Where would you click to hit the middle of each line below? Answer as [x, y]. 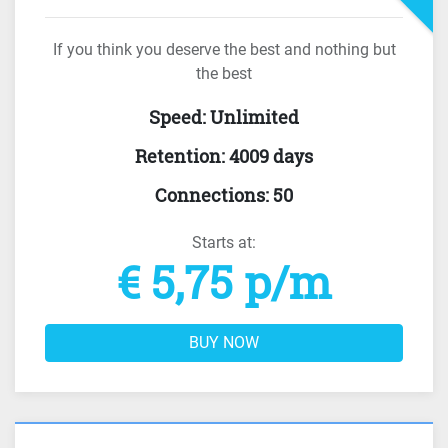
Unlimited [254, 117]
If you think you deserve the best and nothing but [224, 49]
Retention [178, 156]
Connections [210, 195]
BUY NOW [224, 342]
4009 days [271, 156]
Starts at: [224, 242]
